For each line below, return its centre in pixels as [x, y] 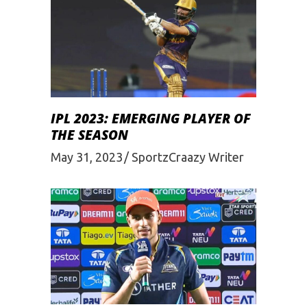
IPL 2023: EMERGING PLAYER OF [151, 118]
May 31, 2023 [87, 157]
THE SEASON [89, 135]
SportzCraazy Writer [188, 157]
